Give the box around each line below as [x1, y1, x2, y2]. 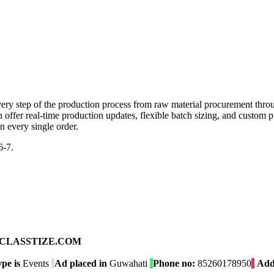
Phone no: [153, 258, 195, 269]
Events [20, 258, 49, 269]
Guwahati [107, 258, 147, 269]
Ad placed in [54, 258, 107, 269]
